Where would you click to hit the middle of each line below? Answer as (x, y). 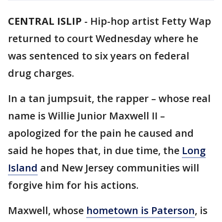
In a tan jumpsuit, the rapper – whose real (109, 98)
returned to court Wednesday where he (103, 38)
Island (23, 168)
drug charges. (41, 73)
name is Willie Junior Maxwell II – (86, 116)
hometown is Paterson (140, 210)
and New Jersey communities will (118, 168)
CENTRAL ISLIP (45, 21)
